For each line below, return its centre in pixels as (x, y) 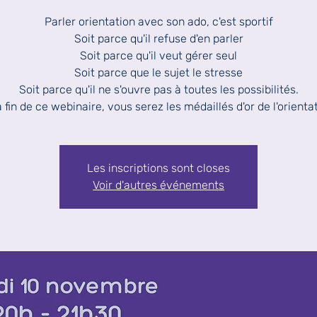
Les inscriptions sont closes (158, 168)
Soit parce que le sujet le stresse (158, 73)
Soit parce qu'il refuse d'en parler (158, 39)
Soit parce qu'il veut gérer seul (158, 56)
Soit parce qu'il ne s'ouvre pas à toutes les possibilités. (158, 90)
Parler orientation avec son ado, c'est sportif (158, 22)
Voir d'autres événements (158, 185)
